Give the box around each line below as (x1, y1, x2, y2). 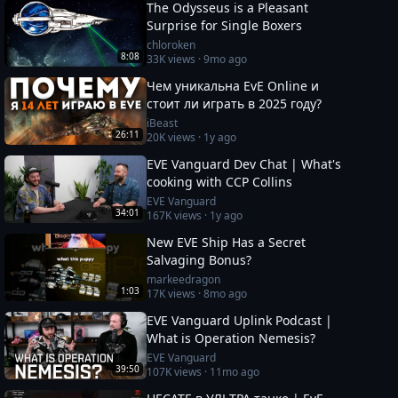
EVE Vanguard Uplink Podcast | (147, 312, 333, 329)
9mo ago (203, 52, 248, 67)
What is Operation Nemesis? (147, 330, 316, 346)
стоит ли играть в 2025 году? (147, 95, 322, 112)
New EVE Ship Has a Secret (147, 234, 306, 251)
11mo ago (210, 364, 260, 379)
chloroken (147, 37, 196, 52)
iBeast (147, 115, 179, 131)
